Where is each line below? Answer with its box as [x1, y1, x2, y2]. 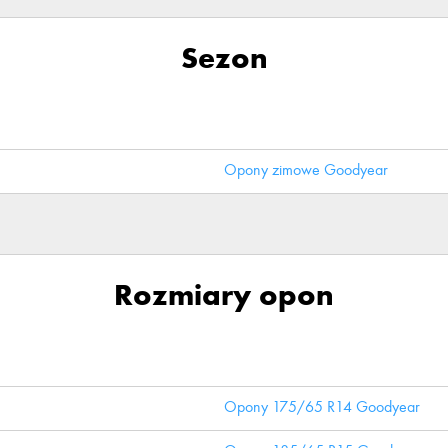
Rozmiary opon [114, 277, 334, 313]
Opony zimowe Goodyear [224, 160, 388, 179]
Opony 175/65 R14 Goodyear [224, 397, 420, 416]
